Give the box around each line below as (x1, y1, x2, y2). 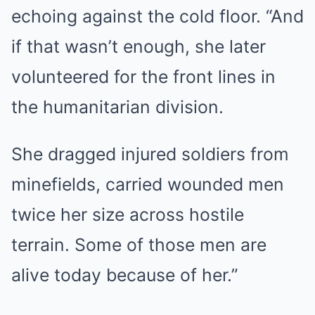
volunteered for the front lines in (11, 65, 276, 87)
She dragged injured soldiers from (11, 143, 289, 165)
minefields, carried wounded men (11, 173, 284, 195)
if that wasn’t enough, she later (11, 35, 266, 57)
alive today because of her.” (11, 264, 238, 285)
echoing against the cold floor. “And (11, 5, 304, 27)
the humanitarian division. (11, 96, 224, 117)
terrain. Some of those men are (11, 233, 266, 255)
